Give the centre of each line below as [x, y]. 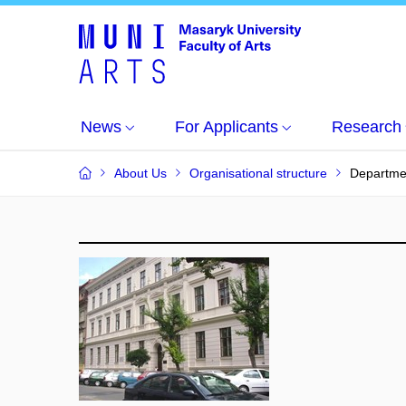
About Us [140, 173]
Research [367, 127]
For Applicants [227, 127]
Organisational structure [258, 173]
